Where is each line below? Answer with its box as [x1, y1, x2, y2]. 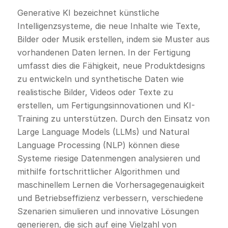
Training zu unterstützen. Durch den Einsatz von [17, 113, 210, 124]
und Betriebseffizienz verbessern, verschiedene [17, 193, 203, 204]
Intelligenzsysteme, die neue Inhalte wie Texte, [17, 21, 201, 32]
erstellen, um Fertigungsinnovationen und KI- [17, 100, 195, 111]
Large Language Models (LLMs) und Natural [17, 127, 189, 137]
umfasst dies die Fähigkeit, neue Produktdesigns [17, 61, 205, 71]
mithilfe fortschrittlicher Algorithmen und [17, 166, 180, 177]
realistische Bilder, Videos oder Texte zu [17, 87, 173, 98]
